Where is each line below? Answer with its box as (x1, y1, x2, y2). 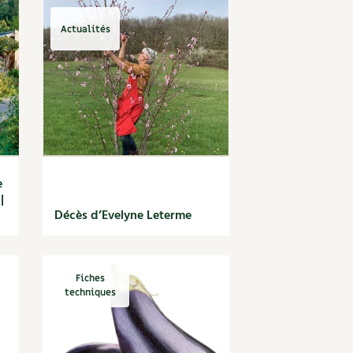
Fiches (75, 272, 105, 284)
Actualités (60, 22, 110, 35)
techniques (64, 286, 116, 299)
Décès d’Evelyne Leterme (54, 206, 192, 226)
